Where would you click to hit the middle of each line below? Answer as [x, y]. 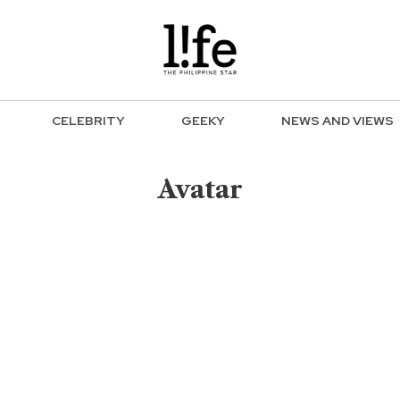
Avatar [200, 189]
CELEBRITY [88, 121]
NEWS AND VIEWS [337, 121]
